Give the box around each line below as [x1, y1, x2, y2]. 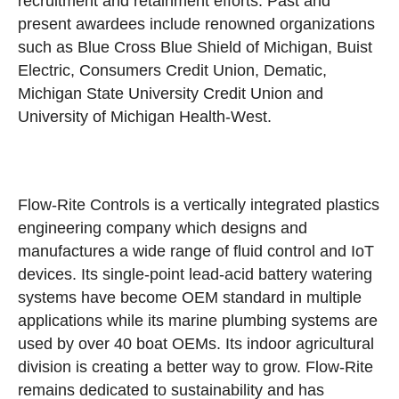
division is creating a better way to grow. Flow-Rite [18, 358, 373, 376]
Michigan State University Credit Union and [18, 85, 323, 102]
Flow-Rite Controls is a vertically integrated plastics [18, 196, 379, 214]
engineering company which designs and [18, 219, 307, 237]
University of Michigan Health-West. [18, 108, 272, 126]
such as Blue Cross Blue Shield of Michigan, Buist [18, 38, 372, 56]
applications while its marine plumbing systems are [18, 312, 378, 330]
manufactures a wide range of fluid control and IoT [18, 242, 374, 260]
